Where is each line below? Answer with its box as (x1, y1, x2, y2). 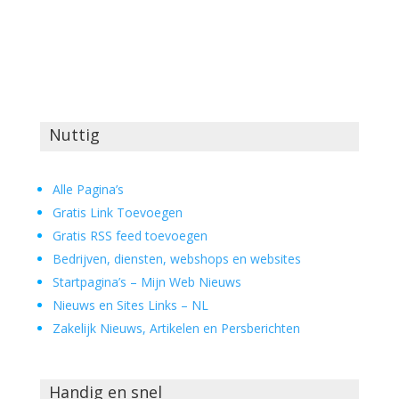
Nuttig (48, 124, 100, 145)
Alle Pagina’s (52, 181, 124, 198)
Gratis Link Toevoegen (52, 204, 183, 221)
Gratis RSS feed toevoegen (52, 227, 208, 244)
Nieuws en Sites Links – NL (52, 297, 208, 313)
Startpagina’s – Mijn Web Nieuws (52, 273, 241, 290)
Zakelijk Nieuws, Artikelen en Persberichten (52, 320, 300, 337)
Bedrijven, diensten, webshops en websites (52, 250, 301, 267)
